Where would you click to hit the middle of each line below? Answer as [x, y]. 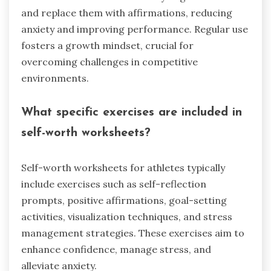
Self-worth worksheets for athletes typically [123, 167]
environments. [55, 78]
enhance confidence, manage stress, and [116, 249]
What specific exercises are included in [132, 113]
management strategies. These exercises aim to [133, 233]
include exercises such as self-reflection [114, 184]
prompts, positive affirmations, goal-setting [124, 200]
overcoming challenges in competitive [109, 61]
